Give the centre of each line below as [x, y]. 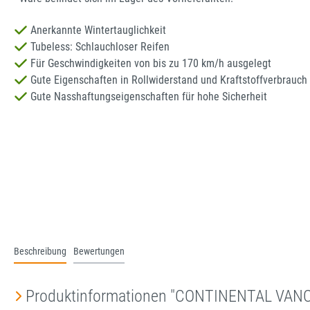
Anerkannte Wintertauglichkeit [97, 30]
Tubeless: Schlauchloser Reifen [99, 47]
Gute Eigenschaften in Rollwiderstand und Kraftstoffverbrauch [167, 80]
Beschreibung [40, 252]
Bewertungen [99, 252]
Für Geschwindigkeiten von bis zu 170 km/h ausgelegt [149, 64]
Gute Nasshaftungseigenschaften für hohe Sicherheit [147, 97]
